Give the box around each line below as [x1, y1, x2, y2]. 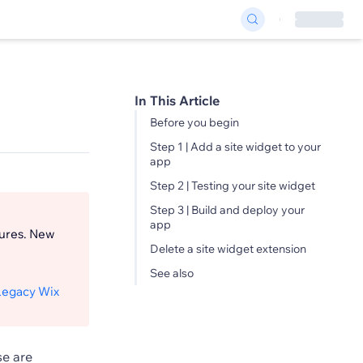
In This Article [134, 92, 220, 109]
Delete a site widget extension [149, 241, 306, 256]
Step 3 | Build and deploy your [149, 203, 305, 217]
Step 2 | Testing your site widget [149, 178, 315, 193]
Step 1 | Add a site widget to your [149, 139, 321, 154]
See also [149, 266, 194, 280]
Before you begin [149, 115, 239, 130]
